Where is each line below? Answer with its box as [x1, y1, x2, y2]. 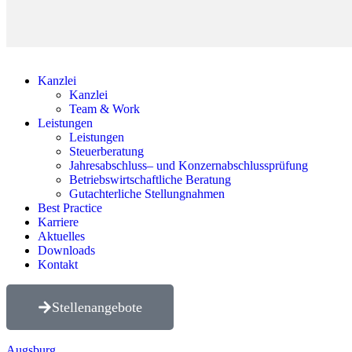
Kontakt [38, 257, 78, 271]
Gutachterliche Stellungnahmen [69, 186, 225, 200]
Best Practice [38, 200, 102, 214]
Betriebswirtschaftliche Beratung [69, 172, 231, 186]
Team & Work [69, 101, 140, 115]
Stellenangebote [52, 299, 142, 315]
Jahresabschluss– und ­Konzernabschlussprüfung [69, 158, 308, 172]
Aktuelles [38, 229, 85, 243]
